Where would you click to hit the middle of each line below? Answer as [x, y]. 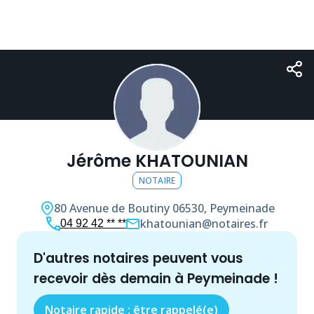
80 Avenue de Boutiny [111, 208]
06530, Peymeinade [223, 208]
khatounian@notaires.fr [204, 224]
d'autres [69, 258]
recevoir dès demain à [110, 279]
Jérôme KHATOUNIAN [157, 161]
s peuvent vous [192, 258]
